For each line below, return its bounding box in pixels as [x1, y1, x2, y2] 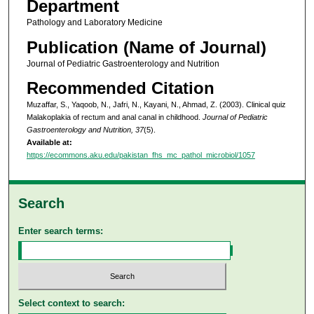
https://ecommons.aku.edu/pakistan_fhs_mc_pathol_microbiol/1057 [26, 151, 255, 160]
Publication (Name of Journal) [26, 37, 266, 57]
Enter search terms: [18, 226, 104, 237]
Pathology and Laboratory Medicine [26, 18, 163, 28]
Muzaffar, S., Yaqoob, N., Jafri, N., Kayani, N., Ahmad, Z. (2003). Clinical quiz [26, 100, 286, 109]
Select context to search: [18, 297, 125, 308]
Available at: [26, 138, 72, 147]
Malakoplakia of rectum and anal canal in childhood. [26, 113, 203, 122]
